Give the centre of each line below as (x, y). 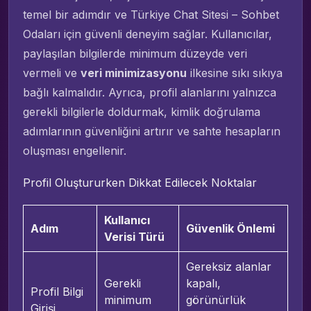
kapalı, (203, 283)
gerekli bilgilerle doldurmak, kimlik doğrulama (142, 111)
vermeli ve (52, 73)
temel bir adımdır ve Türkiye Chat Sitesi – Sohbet (151, 14)
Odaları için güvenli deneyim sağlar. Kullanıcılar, (148, 34)
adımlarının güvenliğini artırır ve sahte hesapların (152, 131)
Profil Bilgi (57, 291)
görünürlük (216, 300)
